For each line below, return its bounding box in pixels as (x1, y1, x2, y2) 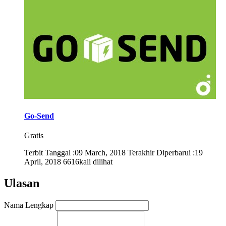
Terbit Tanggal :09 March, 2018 (24, 148, 126, 157)
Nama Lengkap (4, 201, 53, 210)
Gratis (24, 131, 43, 140)
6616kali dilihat (63, 157, 112, 166)
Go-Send (24, 111, 54, 121)
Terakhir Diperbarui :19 (128, 148, 203, 157)
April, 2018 (24, 157, 61, 166)
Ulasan (4, 177, 39, 190)
